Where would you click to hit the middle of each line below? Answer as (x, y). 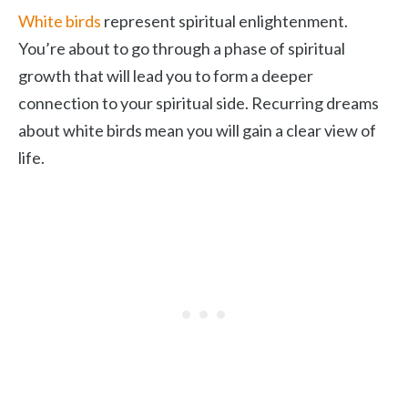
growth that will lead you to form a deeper (166, 76)
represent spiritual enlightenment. (224, 21)
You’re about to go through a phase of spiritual (182, 48)
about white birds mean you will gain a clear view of (197, 130)
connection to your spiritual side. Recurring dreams (199, 103)
